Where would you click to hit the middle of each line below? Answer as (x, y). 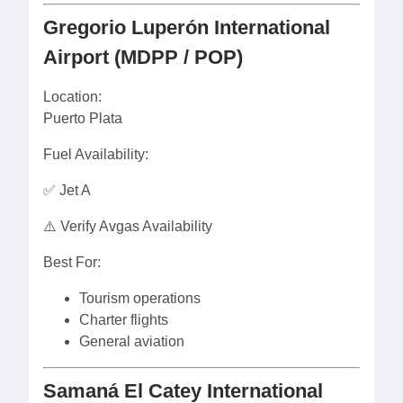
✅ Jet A (67, 190)
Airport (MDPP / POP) (143, 57)
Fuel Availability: (96, 154)
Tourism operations (140, 298)
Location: (72, 97)
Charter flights (124, 320)
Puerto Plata (83, 118)
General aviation (132, 341)
